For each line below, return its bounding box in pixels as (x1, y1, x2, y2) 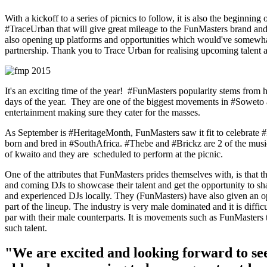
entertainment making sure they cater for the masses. (5, 107, 200, 117)
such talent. (5, 222, 47, 233)
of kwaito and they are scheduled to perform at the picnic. (5, 148, 223, 159)
